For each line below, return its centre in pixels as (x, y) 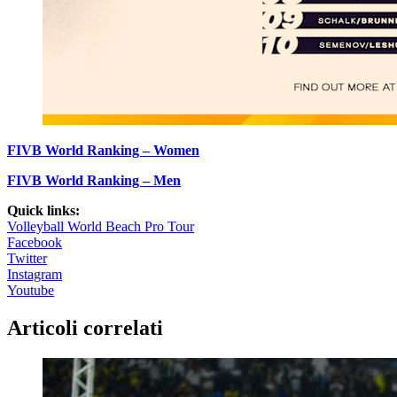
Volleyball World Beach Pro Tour (101, 226)
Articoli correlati (85, 327)
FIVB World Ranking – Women (103, 150)
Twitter (27, 258)
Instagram (35, 274)
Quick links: (43, 210)
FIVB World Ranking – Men (94, 180)
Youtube (31, 290)
